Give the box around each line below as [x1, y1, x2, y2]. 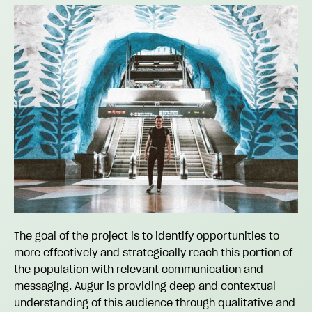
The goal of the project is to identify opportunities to [14, 228, 279, 242]
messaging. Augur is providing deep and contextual [14, 278, 276, 292]
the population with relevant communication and [14, 261, 263, 276]
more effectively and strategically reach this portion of [14, 244, 292, 259]
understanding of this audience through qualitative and [14, 295, 295, 309]
